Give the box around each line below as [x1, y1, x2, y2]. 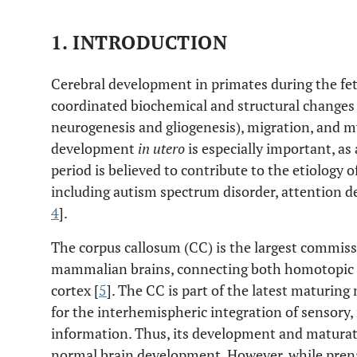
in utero [138, 139, 185, 158]
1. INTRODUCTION [51, 29, 228, 55]
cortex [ [51, 280, 99, 300]
